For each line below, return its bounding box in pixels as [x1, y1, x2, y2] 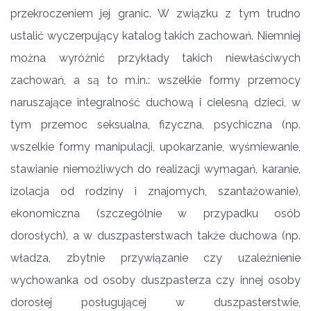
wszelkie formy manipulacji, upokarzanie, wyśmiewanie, [10, 140, 301, 153]
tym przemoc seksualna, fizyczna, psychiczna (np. [10, 118, 301, 131]
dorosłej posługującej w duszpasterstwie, [10, 296, 301, 309]
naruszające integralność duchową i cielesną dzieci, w [10, 96, 301, 109]
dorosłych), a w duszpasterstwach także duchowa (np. [10, 229, 301, 242]
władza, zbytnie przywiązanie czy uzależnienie [10, 251, 301, 264]
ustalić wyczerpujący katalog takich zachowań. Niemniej [10, 29, 301, 42]
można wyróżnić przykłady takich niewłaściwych [10, 51, 301, 65]
